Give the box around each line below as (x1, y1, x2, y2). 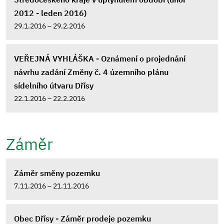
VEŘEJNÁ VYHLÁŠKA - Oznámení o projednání (14, 53, 185, 63)
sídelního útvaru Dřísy (14, 80, 93, 90)
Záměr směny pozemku (14, 168, 100, 178)
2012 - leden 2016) (14, 8, 86, 18)
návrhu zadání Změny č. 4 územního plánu (14, 67, 168, 77)
